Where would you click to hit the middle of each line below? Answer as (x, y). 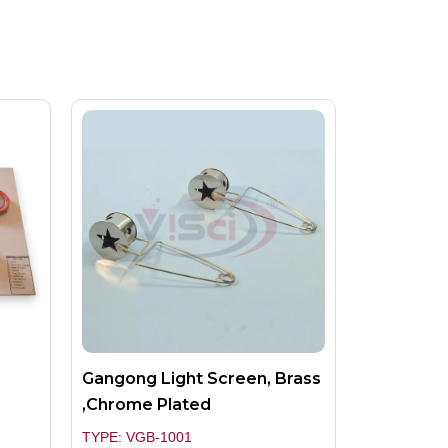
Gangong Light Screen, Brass (201, 379)
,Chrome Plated (146, 405)
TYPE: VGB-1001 (137, 437)
